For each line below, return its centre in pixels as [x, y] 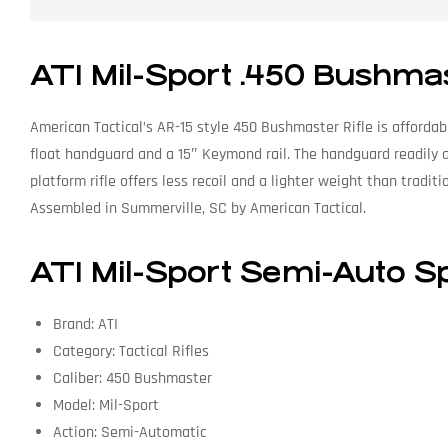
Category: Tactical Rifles [130, 351]
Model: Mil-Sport [105, 405]
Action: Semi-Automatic [129, 432]
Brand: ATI [85, 324]
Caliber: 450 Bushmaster [132, 378]
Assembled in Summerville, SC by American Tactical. [198, 208]
